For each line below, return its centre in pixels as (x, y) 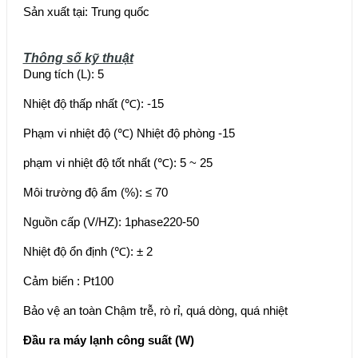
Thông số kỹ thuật (78, 58)
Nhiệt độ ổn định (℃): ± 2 (88, 252)
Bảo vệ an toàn (62, 311)
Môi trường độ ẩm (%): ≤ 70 (95, 193)
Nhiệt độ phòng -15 (185, 133)
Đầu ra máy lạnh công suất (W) (110, 340)
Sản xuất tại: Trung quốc (86, 12)
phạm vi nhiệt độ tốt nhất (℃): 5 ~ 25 (117, 163)
